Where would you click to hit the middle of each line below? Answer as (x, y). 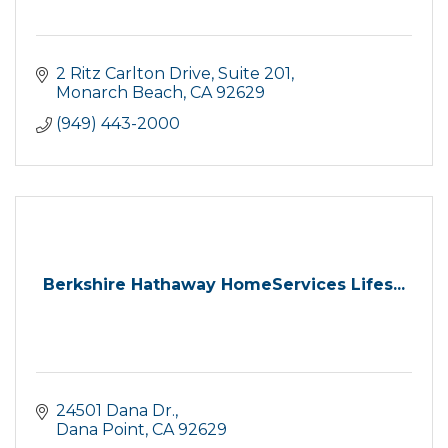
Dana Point (100, 429)
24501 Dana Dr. (115, 410)
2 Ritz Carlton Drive (133, 73)
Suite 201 (254, 73)
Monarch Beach (119, 92)
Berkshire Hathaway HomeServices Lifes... (224, 284)
